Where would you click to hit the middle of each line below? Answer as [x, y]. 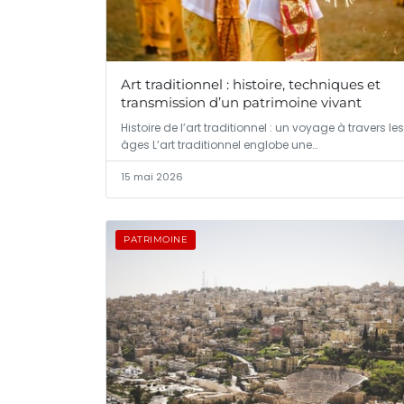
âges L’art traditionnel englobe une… [219, 145]
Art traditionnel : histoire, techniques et [251, 85]
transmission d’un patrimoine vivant [241, 103]
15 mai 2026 [152, 177]
